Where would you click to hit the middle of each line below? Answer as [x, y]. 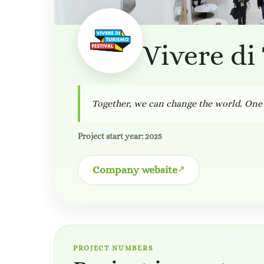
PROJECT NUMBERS [113, 248]
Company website [135, 170]
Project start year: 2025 [120, 136]
